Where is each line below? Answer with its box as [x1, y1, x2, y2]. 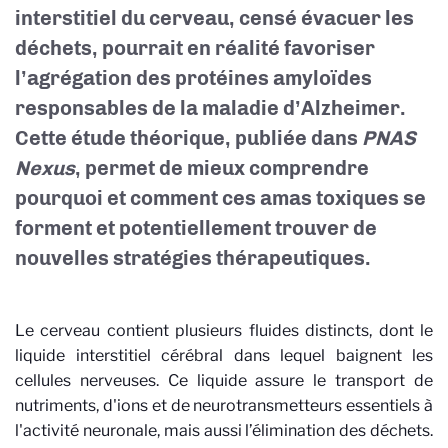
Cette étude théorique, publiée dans [15, 126, 362, 150]
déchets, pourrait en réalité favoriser [15, 36, 375, 60]
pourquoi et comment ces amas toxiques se [15, 186, 426, 210]
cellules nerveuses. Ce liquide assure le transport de [15, 371, 433, 390]
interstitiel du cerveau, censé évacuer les [15, 6, 414, 30]
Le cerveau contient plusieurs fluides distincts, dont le [15, 321, 433, 340]
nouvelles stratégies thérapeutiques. [15, 246, 371, 270]
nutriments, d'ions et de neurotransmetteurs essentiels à [15, 396, 433, 415]
